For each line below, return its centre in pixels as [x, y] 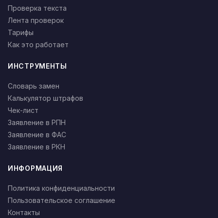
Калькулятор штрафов [45, 98]
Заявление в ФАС [37, 135]
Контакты [24, 212]
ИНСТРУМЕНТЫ [37, 66]
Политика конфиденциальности [61, 188]
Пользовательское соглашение [62, 200]
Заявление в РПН [37, 122]
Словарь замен [34, 86]
